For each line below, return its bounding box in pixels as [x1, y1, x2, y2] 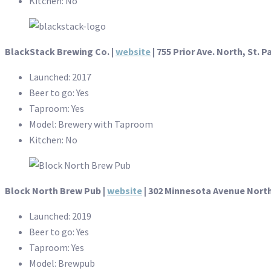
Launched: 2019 [29, 210, 91, 223]
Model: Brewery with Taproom [29, 118, 153, 131]
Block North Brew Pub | [5, 184, 107, 197]
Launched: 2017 [29, 71, 91, 83]
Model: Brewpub [29, 257, 95, 270]
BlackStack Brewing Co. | [5, 45, 116, 58]
